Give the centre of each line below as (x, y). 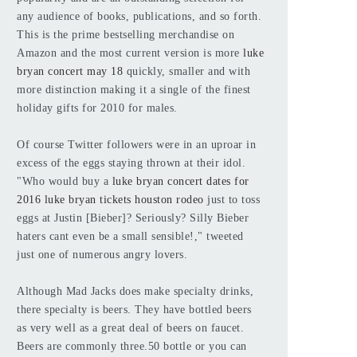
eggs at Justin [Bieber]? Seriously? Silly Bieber (133, 218)
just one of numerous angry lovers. (102, 255)
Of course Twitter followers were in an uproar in (136, 145)
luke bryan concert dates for (180, 181)
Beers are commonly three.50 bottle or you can (132, 346)
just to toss (231, 200)
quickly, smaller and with (186, 71)
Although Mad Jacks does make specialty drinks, (135, 291)
